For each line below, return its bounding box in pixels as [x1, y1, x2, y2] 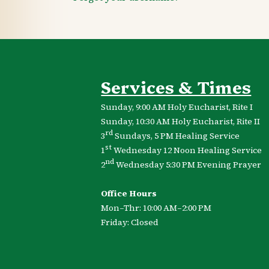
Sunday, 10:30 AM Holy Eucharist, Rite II [101, 115, 262, 127]
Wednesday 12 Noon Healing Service [112, 144, 264, 156]
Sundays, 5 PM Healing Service [113, 129, 242, 142]
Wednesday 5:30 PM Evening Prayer [114, 158, 264, 171]
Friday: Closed [101, 216, 159, 228]
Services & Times [101, 74, 252, 98]
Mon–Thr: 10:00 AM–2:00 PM [101, 201, 212, 214]
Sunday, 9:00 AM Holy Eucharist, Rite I [101, 100, 255, 113]
